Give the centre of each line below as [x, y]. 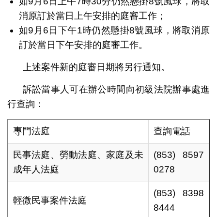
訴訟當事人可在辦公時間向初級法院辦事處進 [116, 89]
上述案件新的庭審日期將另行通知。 [97, 67]
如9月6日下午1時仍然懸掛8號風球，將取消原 [114, 30]
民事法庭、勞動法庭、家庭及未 [78, 155]
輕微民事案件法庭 [50, 200]
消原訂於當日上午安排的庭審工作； [92, 15]
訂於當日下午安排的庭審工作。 [83, 45]
